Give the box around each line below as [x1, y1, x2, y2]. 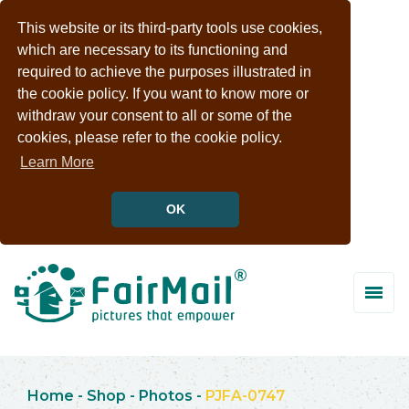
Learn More [20, 154, 95, 171]
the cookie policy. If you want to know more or [17, 86, 309, 102]
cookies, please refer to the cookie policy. [17, 130, 283, 146]
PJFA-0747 [205, 386, 285, 404]
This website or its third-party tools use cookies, [17, 20, 323, 37]
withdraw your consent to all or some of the [17, 108, 293, 124]
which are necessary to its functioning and [17, 42, 288, 58]
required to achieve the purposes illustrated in [17, 64, 312, 80]
